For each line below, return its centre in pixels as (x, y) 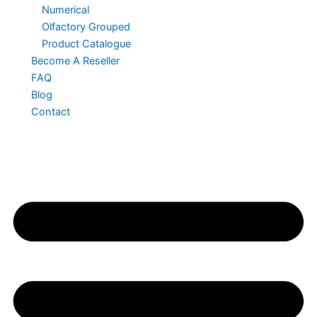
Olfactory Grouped (86, 27)
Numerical (65, 10)
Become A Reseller (75, 60)
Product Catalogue (86, 44)
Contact (50, 111)
